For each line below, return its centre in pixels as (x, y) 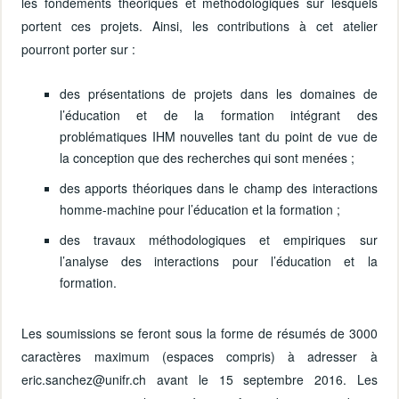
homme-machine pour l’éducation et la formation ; (199, 210)
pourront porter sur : (79, 49)
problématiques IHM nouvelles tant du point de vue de (218, 137)
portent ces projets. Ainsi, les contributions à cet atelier (199, 25)
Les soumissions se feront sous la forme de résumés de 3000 (199, 334)
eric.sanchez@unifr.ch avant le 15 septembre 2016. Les (199, 380)
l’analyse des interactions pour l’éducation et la (218, 261)
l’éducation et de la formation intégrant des (218, 115)
